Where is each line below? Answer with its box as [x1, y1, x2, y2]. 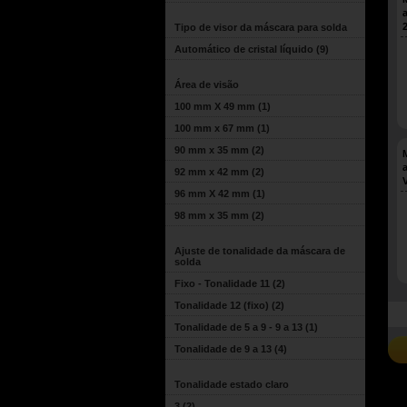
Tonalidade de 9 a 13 [174, 343, 272, 354]
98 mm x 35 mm [174, 210, 249, 221]
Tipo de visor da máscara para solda [174, 22, 347, 33]
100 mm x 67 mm [174, 123, 254, 134]
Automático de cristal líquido [174, 44, 313, 55]
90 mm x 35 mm [174, 144, 249, 155]
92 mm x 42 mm [174, 166, 249, 177]
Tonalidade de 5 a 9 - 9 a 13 [174, 322, 303, 333]
